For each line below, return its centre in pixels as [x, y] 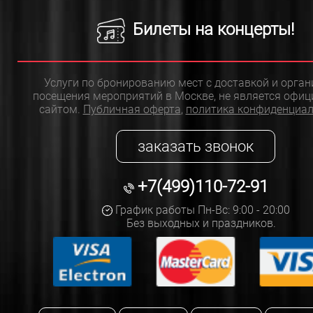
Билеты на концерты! [211, 30]
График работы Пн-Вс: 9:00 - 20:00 [201, 210]
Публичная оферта [132, 109]
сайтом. [61, 109]
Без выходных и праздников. [200, 223]
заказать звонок [196, 146]
